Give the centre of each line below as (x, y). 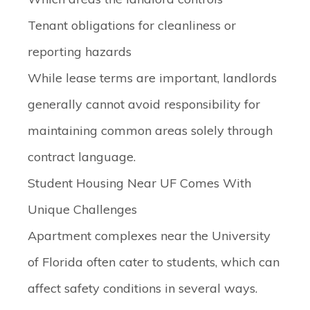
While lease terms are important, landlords (152, 78)
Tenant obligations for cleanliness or (132, 25)
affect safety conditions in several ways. (143, 288)
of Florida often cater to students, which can (154, 262)
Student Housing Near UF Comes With (139, 183)
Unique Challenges (82, 209)
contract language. (82, 157)
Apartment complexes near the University (149, 236)
